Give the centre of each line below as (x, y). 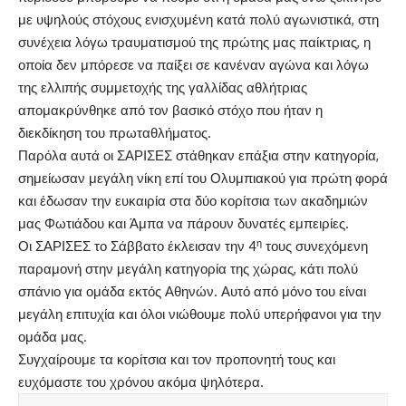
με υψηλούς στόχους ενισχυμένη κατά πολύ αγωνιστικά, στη (198, 20)
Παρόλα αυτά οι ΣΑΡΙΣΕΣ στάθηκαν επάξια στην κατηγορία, (198, 156)
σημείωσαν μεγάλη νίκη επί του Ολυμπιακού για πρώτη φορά (203, 179)
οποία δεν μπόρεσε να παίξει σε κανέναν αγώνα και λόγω (193, 65)
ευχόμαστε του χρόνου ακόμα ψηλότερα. (141, 382)
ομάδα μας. (53, 337)
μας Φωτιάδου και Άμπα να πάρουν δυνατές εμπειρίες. (184, 224)
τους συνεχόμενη (315, 246)
